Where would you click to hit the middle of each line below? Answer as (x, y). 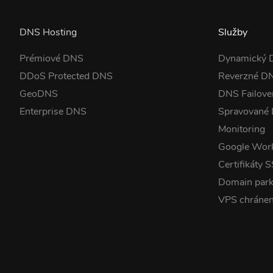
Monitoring (242, 129)
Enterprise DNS (53, 112)
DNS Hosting (48, 32)
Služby (233, 32)
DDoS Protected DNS (66, 76)
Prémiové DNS (51, 58)
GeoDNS (39, 94)
